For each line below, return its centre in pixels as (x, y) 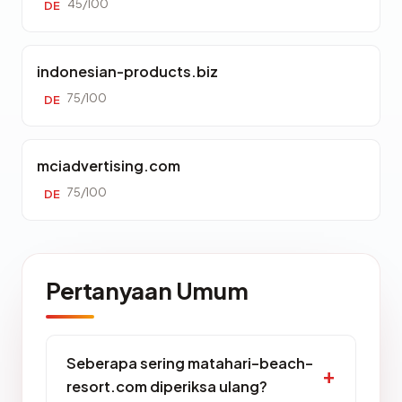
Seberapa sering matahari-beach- (190, 363)
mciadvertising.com (109, 166)
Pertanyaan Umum (147, 290)
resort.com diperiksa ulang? (167, 386)
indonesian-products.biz (127, 71)
